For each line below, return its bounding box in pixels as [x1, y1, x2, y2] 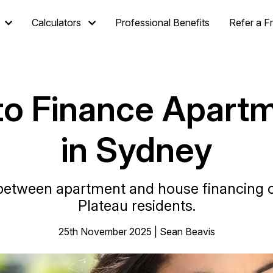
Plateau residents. [77, 197, 196, 214]
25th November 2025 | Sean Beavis [58, 225, 215, 238]
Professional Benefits [115, 16, 210, 29]
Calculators [32, 16, 81, 29]
